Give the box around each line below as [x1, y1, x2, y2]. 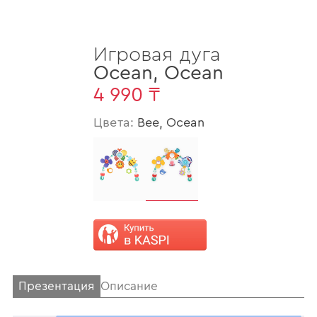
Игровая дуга [93, 45, 221, 65]
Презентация [18, 280, 95, 293]
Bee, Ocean [137, 116, 205, 129]
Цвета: [93, 116, 138, 129]
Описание [100, 280, 158, 293]
